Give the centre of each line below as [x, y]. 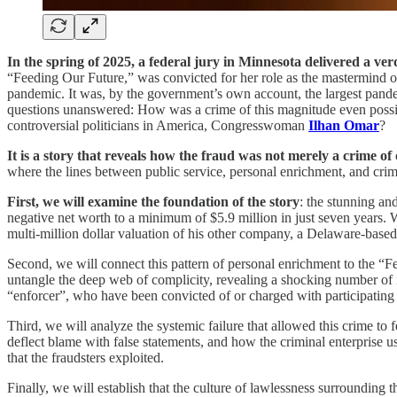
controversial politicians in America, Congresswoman [158, 125]
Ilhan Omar [344, 125]
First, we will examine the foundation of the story [153, 201]
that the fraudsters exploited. [86, 357]
